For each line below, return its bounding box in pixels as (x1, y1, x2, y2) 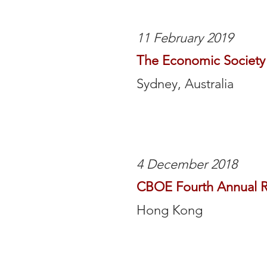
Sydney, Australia (136, 76, 234, 92)
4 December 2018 (136, 156, 237, 172)
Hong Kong (136, 202, 203, 218)
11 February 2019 (136, 30, 233, 46)
